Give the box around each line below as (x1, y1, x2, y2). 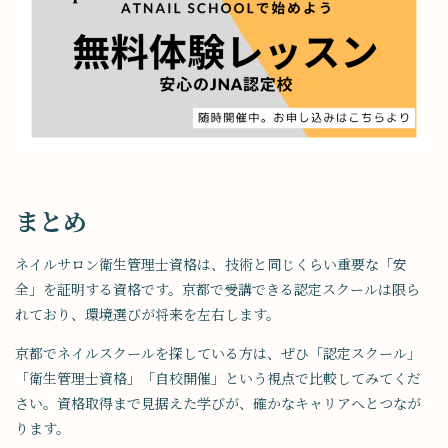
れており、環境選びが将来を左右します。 (15, 304, 280, 325)
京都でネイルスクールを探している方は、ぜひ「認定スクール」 (15, 343, 421, 364)
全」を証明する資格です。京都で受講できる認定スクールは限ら (15, 279, 420, 300)
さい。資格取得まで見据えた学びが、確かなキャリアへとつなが (15, 393, 421, 414)
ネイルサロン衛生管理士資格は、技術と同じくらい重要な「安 (15, 254, 407, 275)
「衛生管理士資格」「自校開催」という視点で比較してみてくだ (15, 368, 421, 389)
